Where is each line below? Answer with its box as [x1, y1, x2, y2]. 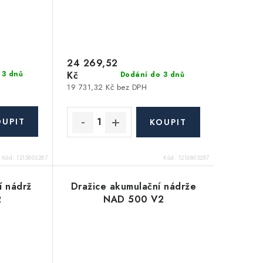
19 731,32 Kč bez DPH [67, 81, 147, 93]
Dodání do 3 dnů [120, 69, 185, 80]
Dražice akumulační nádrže [70, 179, 197, 193]
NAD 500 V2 [103, 192, 164, 206]
